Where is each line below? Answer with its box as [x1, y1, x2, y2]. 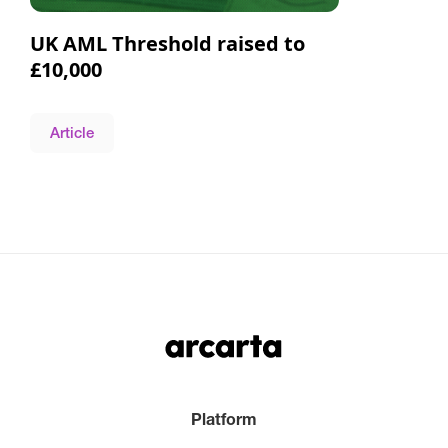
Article [50, 123, 94, 141]
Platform [190, 409, 257, 429]
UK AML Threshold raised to [30, 29, 305, 57]
